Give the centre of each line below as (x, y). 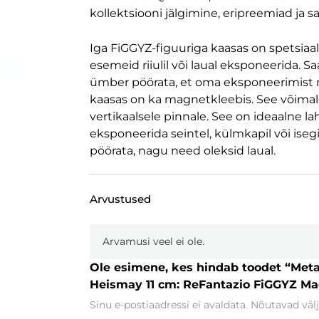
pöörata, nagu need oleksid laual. (182, 151)
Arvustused (120, 199)
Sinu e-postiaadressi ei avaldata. (168, 305)
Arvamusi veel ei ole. (153, 241)
